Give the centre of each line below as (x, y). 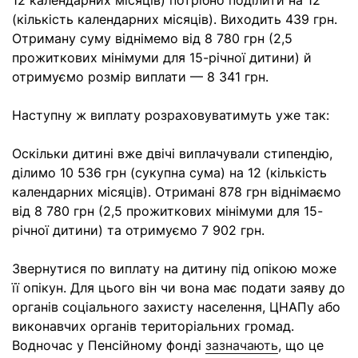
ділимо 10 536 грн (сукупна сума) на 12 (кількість (169, 173)
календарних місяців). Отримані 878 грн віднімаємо (177, 192)
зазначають (242, 345)
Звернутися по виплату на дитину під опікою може (174, 268)
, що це (301, 345)
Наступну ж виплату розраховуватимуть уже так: (171, 115)
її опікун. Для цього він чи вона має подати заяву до (179, 288)
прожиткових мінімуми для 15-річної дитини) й (162, 58)
